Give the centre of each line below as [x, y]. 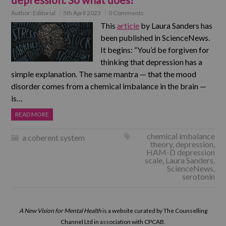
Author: [22, 13]
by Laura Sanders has [176, 25]
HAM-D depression [180, 152]
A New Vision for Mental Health [60, 211]
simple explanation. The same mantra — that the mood [104, 74]
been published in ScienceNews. [155, 38]
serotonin [198, 176]
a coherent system [54, 137]
